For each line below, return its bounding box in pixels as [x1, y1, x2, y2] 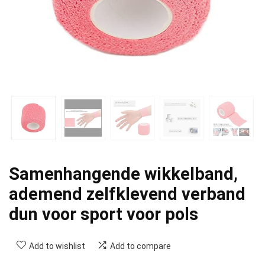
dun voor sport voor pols [9, 203, 198, 224]
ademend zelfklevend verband [9, 183, 245, 204]
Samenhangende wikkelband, [9, 163, 238, 184]
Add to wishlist [29, 241, 85, 251]
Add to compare [110, 241, 171, 251]
